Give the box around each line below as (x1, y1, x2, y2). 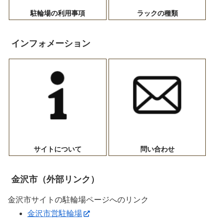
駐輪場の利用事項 (30, 9, 85, 18)
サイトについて (33, 145, 82, 153)
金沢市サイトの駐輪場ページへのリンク (8, 196, 149, 204)
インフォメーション (11, 39, 91, 49)
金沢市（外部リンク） (11, 174, 100, 184)
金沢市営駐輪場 (27, 209, 82, 218)
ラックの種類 (136, 9, 178, 18)
